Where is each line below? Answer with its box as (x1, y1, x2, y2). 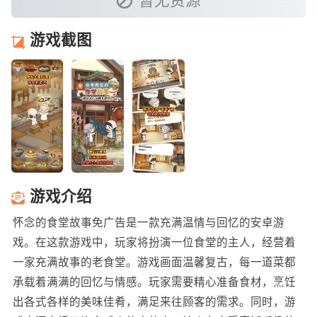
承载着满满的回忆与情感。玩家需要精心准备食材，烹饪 (12, 276, 296, 289)
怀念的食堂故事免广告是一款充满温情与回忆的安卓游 (12, 217, 284, 229)
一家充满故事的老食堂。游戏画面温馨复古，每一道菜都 (12, 256, 296, 269)
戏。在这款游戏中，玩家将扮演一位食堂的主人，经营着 (12, 236, 296, 249)
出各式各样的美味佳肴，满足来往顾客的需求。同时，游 (12, 296, 296, 309)
